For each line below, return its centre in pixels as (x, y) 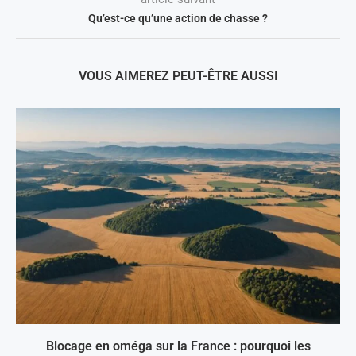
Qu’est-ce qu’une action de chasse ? (178, 18)
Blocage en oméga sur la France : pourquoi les (178, 346)
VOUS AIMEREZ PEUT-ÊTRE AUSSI (178, 76)
